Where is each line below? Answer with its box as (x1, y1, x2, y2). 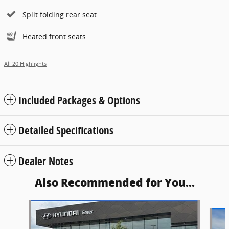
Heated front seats (22, 31, 86, 41)
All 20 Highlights (4, 60, 47, 67)
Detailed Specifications (18, 123, 113, 138)
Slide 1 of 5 (4, 199, 41, 210)
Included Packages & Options (18, 93, 140, 107)
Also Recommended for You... (34, 176, 195, 189)
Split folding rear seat (22, 9, 97, 19)
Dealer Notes (18, 153, 73, 168)
